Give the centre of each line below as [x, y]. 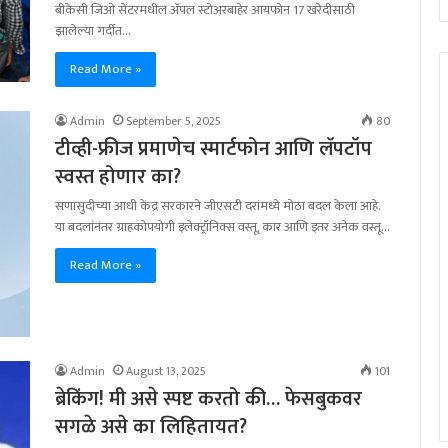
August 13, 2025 [166, 370]
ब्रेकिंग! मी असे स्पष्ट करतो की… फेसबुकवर [208, 398]
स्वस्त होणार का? [118, 177]
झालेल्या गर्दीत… [93, 31]
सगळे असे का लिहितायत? [151, 426]
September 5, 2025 [173, 121]
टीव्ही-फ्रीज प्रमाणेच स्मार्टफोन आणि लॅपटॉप [213, 149]
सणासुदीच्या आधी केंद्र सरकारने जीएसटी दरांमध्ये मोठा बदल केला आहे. [217, 206]
